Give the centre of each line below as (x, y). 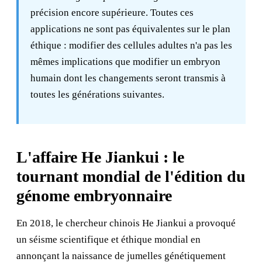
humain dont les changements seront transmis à (128, 78)
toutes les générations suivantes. (97, 94)
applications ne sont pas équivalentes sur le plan (130, 29)
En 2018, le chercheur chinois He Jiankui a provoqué (126, 223)
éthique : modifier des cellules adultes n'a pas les (131, 45)
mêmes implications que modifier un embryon (125, 62)
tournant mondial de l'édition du (131, 176)
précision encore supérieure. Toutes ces (112, 13)
